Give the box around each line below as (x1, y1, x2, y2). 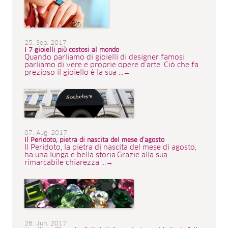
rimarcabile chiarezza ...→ (24, 159, 113, 167)
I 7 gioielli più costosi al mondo (24, 47, 119, 54)
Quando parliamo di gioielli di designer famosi (24, 54, 185, 62)
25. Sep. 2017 (24, 40, 67, 47)
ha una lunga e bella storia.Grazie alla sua (24, 152, 167, 159)
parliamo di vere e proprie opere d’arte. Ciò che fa (24, 62, 198, 69)
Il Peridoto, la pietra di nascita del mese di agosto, (24, 144, 196, 152)
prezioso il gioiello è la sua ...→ (24, 69, 130, 77)
